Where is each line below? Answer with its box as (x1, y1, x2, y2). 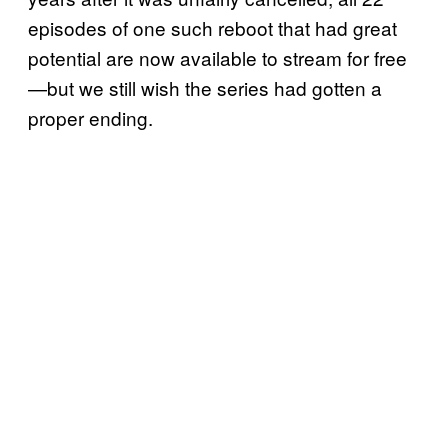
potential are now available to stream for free (28, 44, 407, 72)
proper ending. (28, 104, 153, 132)
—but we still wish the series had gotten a (28, 74, 382, 102)
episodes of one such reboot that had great (28, 14, 397, 42)
